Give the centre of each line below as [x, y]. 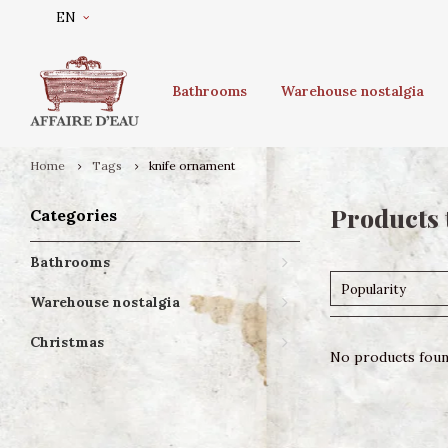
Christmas [67, 342]
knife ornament [192, 165]
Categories [73, 215]
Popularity [373, 289]
